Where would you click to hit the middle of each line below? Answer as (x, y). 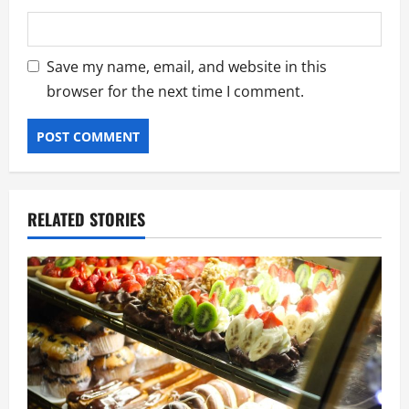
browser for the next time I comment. (175, 92)
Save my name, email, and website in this (187, 67)
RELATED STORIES (86, 220)
